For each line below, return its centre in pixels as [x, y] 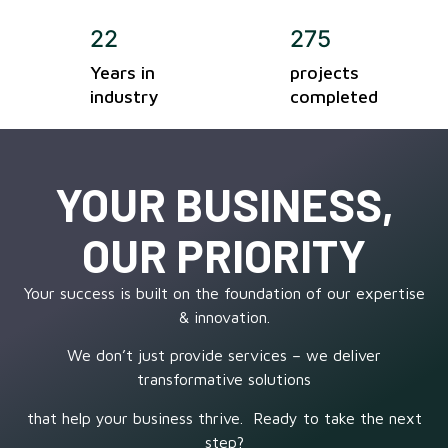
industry [124, 97]
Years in [122, 73]
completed [334, 97]
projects [324, 73]
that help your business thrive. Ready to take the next [224, 417]
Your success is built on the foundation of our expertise [224, 293]
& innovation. [224, 317]
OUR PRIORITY [224, 255]
